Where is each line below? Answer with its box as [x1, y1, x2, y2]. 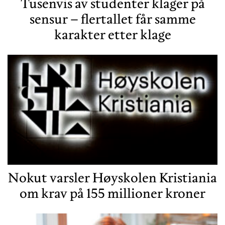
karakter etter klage [54, 26, 171, 43]
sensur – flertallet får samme [29, 11, 196, 28]
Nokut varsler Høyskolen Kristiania [8, 169, 217, 186]
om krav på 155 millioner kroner [20, 185, 205, 202]
